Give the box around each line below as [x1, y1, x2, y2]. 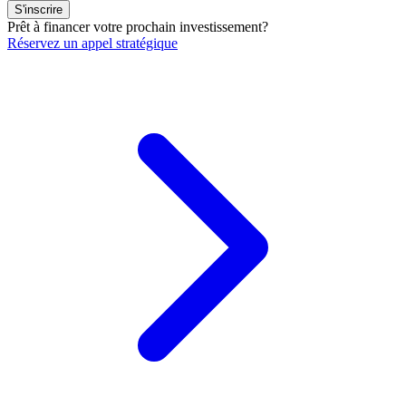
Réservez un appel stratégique [7, 34, 178, 51]
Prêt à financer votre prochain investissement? [7, 18, 268, 34]
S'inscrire [14, 2, 63, 16]
